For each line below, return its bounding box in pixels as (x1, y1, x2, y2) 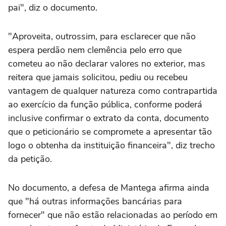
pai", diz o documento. (8, 2, 97, 14)
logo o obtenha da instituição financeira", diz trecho (8, 139, 215, 152)
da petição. (8, 153, 52, 165)
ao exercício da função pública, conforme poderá (8, 98, 202, 111)
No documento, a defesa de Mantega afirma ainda (8, 182, 209, 194)
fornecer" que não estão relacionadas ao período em (8, 209, 217, 221)
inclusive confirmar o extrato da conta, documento (8, 112, 209, 125)
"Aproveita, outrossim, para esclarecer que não (8, 30, 196, 43)
